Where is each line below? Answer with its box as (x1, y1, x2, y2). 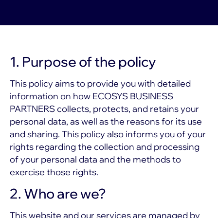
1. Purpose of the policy (10, 53, 156, 70)
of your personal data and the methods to (10, 154, 181, 165)
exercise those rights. (10, 166, 98, 178)
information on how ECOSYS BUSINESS (10, 91, 173, 102)
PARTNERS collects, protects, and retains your (10, 103, 199, 114)
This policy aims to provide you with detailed (10, 78, 191, 89)
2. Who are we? (10, 185, 106, 202)
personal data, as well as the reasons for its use (10, 116, 202, 127)
